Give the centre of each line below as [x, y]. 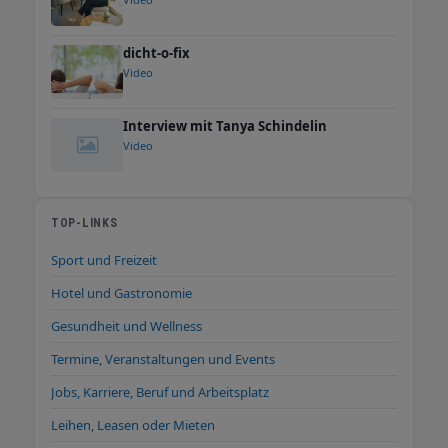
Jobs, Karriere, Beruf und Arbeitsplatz [160, 392]
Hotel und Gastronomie [121, 293]
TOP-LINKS [84, 223]
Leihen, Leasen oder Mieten [133, 425]
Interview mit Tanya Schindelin [225, 126]
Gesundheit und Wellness [126, 326]
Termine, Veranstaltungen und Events [163, 359]
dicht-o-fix [156, 53]
